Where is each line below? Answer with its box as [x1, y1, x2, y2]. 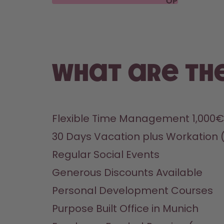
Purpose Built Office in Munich [52, 201, 198, 215]
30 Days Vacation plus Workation [52, 129, 220, 143]
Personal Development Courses [52, 183, 213, 197]
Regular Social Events [52, 147, 159, 161]
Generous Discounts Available [52, 165, 202, 179]
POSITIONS [166, 7, 209, 15]
